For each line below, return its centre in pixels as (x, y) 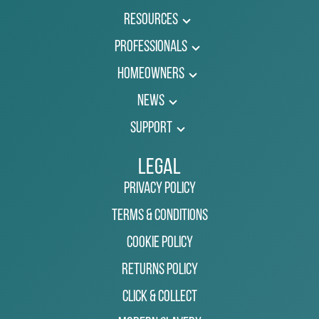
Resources (151, 21)
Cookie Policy (159, 244)
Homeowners (151, 75)
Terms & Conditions (159, 216)
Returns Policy (159, 271)
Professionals (151, 48)
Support (151, 129)
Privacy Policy (159, 189)
